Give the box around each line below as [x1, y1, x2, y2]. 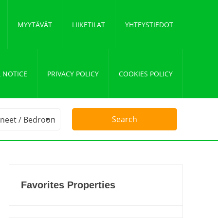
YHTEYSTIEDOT [125, 20, 173, 29]
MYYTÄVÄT [18, 20, 52, 29]
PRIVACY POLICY [47, 69, 99, 78]
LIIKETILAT [72, 20, 105, 29]
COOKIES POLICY [119, 69, 173, 78]
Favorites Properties [21, 180, 115, 190]
